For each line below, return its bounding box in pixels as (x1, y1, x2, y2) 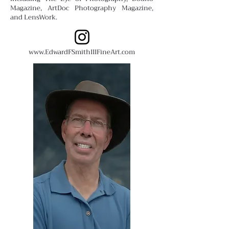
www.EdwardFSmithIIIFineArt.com (29, 45, 135, 58)
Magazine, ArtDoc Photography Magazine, (10, 2, 153, 14)
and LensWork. (10, 11, 57, 23)
